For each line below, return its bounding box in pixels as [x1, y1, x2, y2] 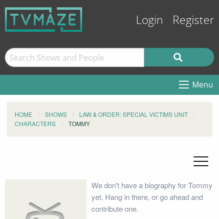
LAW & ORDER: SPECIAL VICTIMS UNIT [79, 110, 188, 118]
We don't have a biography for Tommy [91, 180, 213, 190]
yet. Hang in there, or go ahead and [91, 192, 203, 202]
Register [173, 14, 214, 27]
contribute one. [91, 203, 138, 214]
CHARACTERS [15, 119, 56, 128]
